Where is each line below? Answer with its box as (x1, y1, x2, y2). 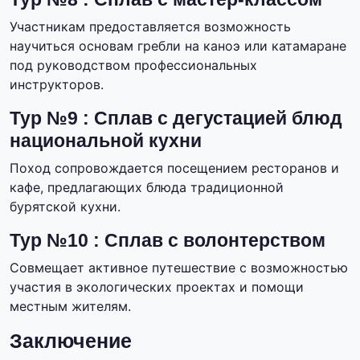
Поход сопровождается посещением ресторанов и (10, 160, 339, 177)
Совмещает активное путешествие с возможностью (10, 260, 348, 276)
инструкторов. (10, 76, 104, 93)
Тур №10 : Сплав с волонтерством (10, 230, 325, 252)
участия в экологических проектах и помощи (10, 279, 304, 296)
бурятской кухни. (10, 198, 121, 215)
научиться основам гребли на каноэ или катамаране (10, 38, 346, 55)
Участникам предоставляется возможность (10, 18, 291, 35)
